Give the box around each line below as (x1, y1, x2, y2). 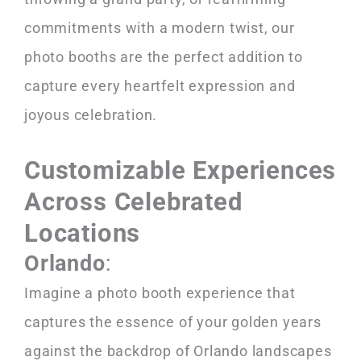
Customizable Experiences (24, 156, 337, 185)
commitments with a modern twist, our (24, 19, 295, 36)
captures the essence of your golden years (24, 313, 322, 331)
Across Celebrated (24, 188, 243, 217)
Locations (24, 219, 141, 248)
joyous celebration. (24, 106, 158, 123)
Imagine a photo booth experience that (24, 284, 296, 302)
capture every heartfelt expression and (24, 77, 296, 94)
